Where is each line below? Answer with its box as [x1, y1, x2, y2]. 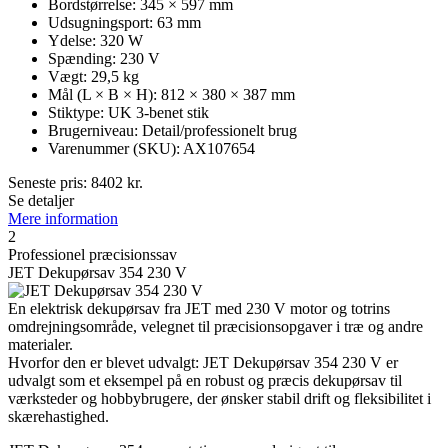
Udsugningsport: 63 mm [48, 14, 201, 32]
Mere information [8, 210, 118, 228]
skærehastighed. [8, 408, 109, 426]
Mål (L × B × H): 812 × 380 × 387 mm [48, 86, 295, 104]
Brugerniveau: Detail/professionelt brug [48, 122, 297, 140]
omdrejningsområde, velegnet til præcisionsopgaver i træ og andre [8, 318, 423, 336]
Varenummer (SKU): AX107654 [48, 140, 255, 158]
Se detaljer [8, 192, 74, 210]
